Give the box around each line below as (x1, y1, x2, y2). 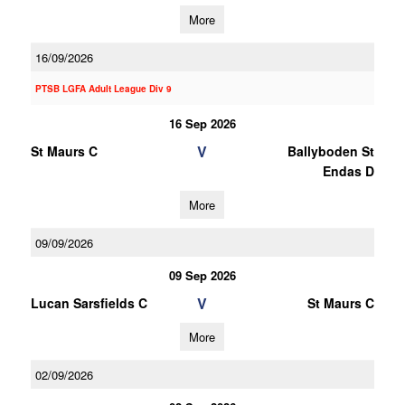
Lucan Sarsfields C (30, 294, 147, 312)
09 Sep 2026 (168, 267, 236, 284)
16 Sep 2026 (168, 115, 236, 132)
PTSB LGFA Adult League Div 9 (34, 82, 172, 95)
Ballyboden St (287, 142, 374, 160)
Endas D (322, 162, 374, 180)
